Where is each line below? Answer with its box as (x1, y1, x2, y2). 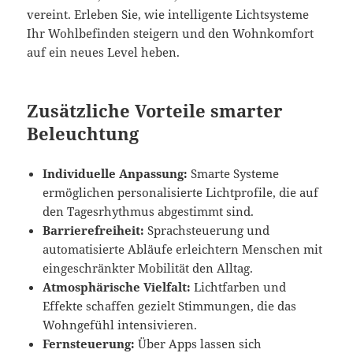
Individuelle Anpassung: (43, 165, 188, 181)
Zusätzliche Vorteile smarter (27, 98, 284, 122)
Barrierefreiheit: (43, 221, 145, 238)
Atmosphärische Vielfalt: (43, 278, 191, 295)
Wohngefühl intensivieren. (43, 316, 198, 333)
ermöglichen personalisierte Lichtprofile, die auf (43, 184, 319, 200)
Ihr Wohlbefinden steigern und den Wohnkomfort (27, 24, 314, 41)
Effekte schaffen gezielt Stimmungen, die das (43, 297, 297, 314)
